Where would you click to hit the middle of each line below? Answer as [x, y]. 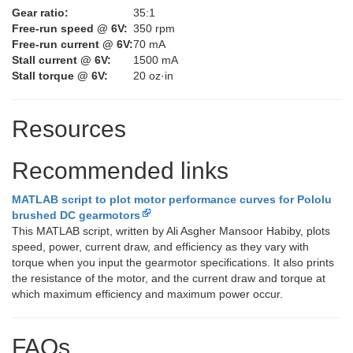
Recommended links [120, 171]
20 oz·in [153, 76]
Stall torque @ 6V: [60, 76]
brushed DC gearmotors [76, 215]
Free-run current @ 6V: [72, 44]
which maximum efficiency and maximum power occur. [147, 294]
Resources [69, 129]
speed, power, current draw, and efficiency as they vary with [160, 247]
